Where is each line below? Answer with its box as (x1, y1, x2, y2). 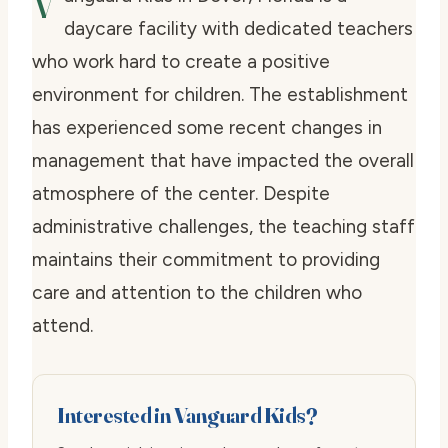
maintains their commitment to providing (32, 248, 380, 272)
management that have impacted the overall (32, 149, 414, 173)
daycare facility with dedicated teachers (64, 17, 413, 41)
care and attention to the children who (32, 281, 362, 305)
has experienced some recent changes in (32, 116, 382, 140)
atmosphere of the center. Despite (32, 182, 330, 206)
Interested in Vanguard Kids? (57, 401, 318, 430)
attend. (32, 314, 93, 338)
